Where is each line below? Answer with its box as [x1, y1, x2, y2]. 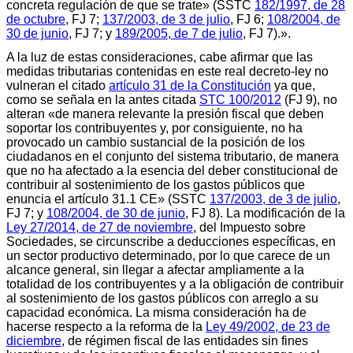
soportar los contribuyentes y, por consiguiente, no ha [6, 121, 303, 135]
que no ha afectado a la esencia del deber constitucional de [6, 163, 338, 177]
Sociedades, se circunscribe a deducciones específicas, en [6, 234, 336, 248]
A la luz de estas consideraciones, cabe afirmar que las [6, 50, 313, 64]
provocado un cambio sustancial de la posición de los [6, 135, 305, 149]
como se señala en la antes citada [6, 92, 199, 106]
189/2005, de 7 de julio [115, 26, 243, 40]
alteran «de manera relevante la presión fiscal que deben [6, 106, 324, 121]
